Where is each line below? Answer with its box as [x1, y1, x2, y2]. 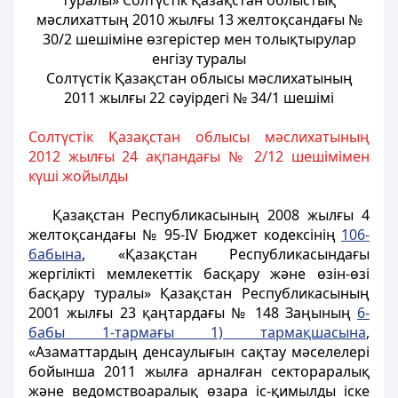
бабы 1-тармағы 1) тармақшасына [28, 322, 366, 342]
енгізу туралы [152, 49, 246, 68]
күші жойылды [28, 166, 128, 186]
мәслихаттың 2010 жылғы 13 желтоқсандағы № [36, 10, 362, 29]
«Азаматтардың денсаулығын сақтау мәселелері [28, 342, 370, 362]
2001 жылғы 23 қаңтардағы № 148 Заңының [28, 303, 357, 322]
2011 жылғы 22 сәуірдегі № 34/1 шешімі [64, 88, 334, 107]
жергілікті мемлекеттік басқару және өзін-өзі [28, 264, 370, 283]
